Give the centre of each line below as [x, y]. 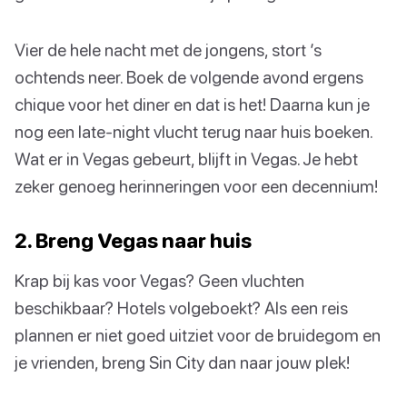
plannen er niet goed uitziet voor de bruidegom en [198, 335]
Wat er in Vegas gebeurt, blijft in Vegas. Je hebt [186, 159]
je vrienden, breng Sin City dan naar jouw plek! [182, 362]
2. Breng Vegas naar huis [133, 241]
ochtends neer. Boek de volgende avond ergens [189, 77]
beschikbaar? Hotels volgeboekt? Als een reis [181, 308]
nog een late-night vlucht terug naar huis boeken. [194, 132]
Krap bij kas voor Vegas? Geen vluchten [159, 281]
